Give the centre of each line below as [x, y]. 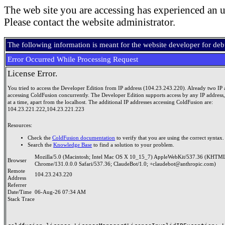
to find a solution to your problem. [133, 145]
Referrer [19, 185]
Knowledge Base [73, 145]
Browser [19, 160]
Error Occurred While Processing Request [73, 59]
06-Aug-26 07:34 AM [60, 192]
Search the [40, 145]
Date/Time [21, 192]
